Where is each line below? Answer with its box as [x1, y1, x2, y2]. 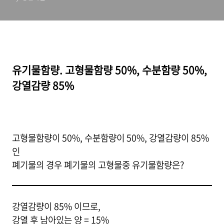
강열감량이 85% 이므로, [12, 199, 100, 213]
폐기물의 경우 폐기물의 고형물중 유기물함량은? [12, 158, 184, 171]
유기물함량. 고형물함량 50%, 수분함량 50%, [12, 62, 207, 77]
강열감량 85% [12, 77, 74, 93]
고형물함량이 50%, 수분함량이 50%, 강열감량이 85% [12, 131, 209, 144]
